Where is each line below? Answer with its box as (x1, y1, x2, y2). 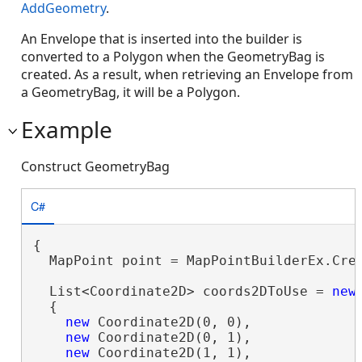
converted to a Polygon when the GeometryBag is (21, 47, 325, 65)
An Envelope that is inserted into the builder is (21, 29, 302, 48)
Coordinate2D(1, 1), (89, 344, 251, 360)
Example (21, 113, 112, 145)
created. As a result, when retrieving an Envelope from (21, 65, 353, 83)
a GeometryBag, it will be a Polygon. (21, 82, 240, 101)
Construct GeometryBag (21, 157, 170, 175)
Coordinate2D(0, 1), (89, 329, 251, 345)
